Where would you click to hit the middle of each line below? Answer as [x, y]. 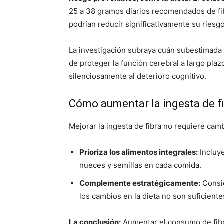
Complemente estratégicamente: [140, 183]
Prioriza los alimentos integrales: [139, 152]
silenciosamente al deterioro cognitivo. [138, 76]
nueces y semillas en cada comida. [140, 165]
